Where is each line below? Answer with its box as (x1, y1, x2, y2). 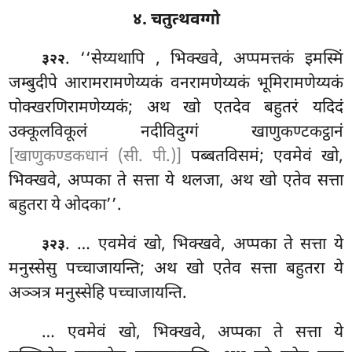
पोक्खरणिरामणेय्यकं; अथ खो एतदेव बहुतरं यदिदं (9, 97, 343, 120)
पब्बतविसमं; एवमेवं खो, (181, 146, 343, 169)
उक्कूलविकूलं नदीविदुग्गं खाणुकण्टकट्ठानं (9, 122, 343, 145)
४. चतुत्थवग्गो (132, 9, 220, 32)
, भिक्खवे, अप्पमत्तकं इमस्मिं (155, 49, 343, 71)
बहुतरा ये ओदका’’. (9, 195, 123, 218)
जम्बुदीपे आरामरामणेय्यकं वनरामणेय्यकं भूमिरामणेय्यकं (9, 73, 343, 96)
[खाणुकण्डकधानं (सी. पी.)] (9, 146, 182, 169)
